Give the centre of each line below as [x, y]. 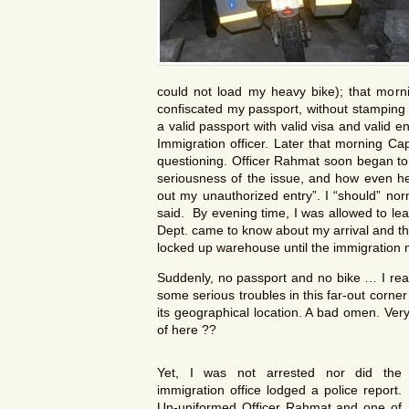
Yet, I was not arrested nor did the [279, 373]
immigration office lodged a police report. [279, 390]
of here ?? [187, 330]
